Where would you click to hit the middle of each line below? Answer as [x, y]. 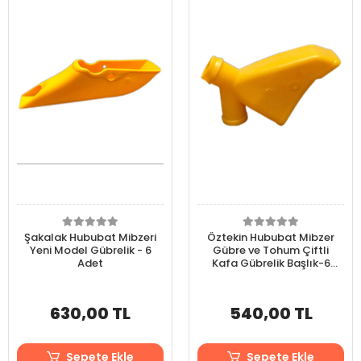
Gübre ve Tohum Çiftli [271, 250]
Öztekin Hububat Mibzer [271, 237]
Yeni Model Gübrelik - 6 [90, 250]
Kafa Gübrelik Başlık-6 [271, 263]
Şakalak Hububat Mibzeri [90, 237]
